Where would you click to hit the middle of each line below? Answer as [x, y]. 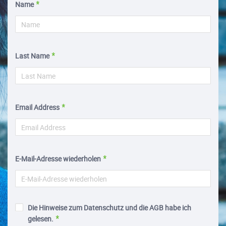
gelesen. [41, 219]
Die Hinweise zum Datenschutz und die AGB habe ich [109, 208]
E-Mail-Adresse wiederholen [58, 159]
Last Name [32, 56]
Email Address [37, 107]
